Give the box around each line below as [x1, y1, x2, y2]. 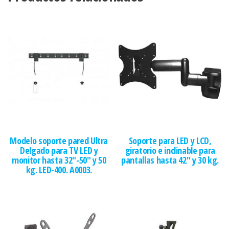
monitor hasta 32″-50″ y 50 [11, 154, 106, 167]
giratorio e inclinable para [125, 144, 215, 157]
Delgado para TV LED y [20, 144, 98, 157]
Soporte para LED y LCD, [128, 134, 212, 147]
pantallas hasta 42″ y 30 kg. [121, 154, 219, 167]
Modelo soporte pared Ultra [10, 134, 108, 147]
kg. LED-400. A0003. [26, 164, 92, 176]
